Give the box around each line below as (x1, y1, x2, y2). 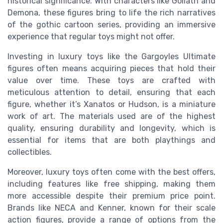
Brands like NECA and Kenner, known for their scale (7, 203, 216, 213)
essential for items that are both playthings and (7, 135, 216, 145)
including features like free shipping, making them (7, 179, 216, 189)
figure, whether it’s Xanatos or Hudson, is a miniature (7, 100, 216, 110)
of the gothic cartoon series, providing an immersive (7, 20, 216, 30)
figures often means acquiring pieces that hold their (7, 64, 216, 74)
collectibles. (7, 147, 52, 157)
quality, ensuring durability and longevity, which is (7, 123, 216, 133)
